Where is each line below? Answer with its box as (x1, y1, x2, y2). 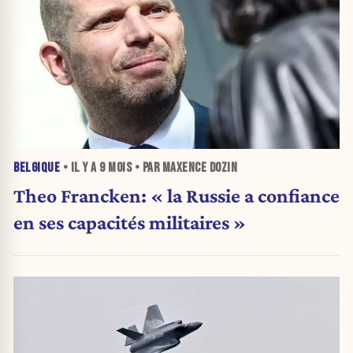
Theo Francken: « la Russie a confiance (13, 184, 340, 206)
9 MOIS (99, 160, 132, 176)
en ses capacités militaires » (13, 210, 246, 233)
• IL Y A (60, 160, 99, 176)
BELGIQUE (13, 160, 60, 176)
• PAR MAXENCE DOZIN (132, 160, 237, 176)
